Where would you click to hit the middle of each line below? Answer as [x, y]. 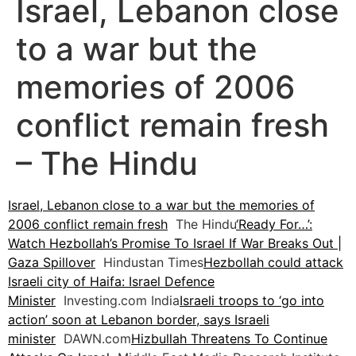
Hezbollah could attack [273, 263]
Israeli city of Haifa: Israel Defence [111, 282]
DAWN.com [93, 339]
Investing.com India [118, 301]
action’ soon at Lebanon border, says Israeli [139, 320]
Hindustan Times [149, 263]
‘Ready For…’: [274, 224]
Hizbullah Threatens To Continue [229, 339]
